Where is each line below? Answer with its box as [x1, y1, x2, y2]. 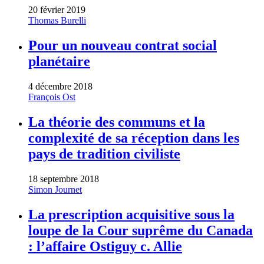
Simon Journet [28, 184, 82, 194]
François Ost [28, 92, 75, 103]
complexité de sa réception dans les [28, 130, 239, 146]
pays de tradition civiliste [28, 146, 180, 161]
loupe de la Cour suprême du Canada [28, 222, 253, 238]
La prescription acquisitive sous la [28, 206, 235, 222]
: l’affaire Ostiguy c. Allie [28, 238, 182, 254]
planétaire [28, 54, 90, 70]
